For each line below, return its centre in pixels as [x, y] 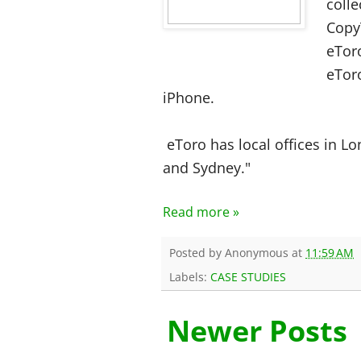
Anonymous [257, 253]
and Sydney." [207, 167]
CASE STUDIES [248, 276]
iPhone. [189, 97]
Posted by [197, 253]
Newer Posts [257, 330]
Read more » [201, 212]
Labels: [190, 276]
